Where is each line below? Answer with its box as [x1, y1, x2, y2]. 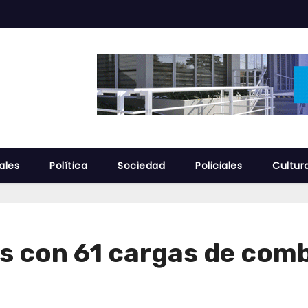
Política [49, 159, 87, 173]
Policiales [195, 159, 242, 173]
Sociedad [118, 159, 165, 173]
